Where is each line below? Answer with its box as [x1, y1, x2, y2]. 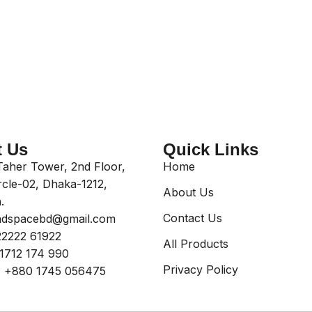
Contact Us [163, 211, 222, 225]
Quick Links [163, 140, 258, 159]
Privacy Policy [163, 263, 238, 276]
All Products [163, 237, 228, 251]
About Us [163, 185, 214, 199]
